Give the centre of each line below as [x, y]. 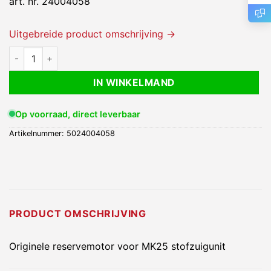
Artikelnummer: [38, 133]
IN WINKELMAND [134, 82]
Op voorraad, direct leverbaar [77, 114]
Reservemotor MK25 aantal [66, 53]
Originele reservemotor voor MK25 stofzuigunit [117, 247]
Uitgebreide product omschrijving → [92, 34]
